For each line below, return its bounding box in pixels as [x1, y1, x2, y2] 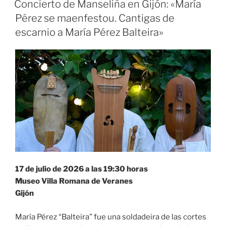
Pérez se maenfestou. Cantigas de [15, 12, 175, 25]
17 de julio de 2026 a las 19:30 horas [15, 164, 148, 174]
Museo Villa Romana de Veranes [15, 177, 133, 186]
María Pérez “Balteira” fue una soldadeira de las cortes [15, 212, 206, 221]
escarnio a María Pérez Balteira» [15, 26, 163, 39]
